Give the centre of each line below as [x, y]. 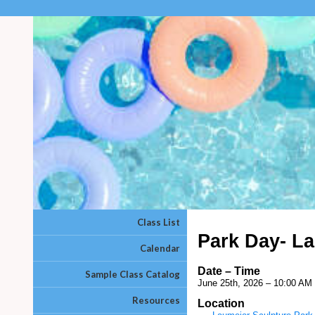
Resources [156, 300]
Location [221, 304]
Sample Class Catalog [133, 274]
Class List [159, 222]
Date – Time [229, 271]
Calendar [160, 248]
